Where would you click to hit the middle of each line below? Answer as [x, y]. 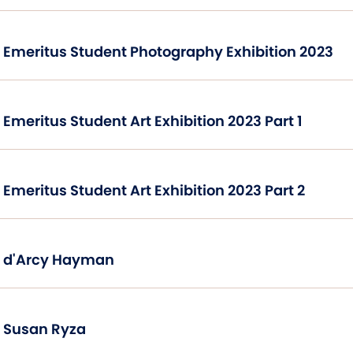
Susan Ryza [45, 329]
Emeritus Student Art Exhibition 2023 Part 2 [154, 190]
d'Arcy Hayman [59, 259]
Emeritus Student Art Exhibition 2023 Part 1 [153, 121]
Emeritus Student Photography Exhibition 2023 [168, 51]
